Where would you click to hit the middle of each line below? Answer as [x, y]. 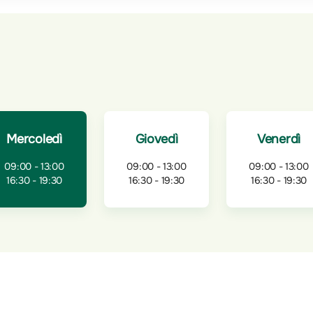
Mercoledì [34, 139]
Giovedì [156, 139]
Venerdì [279, 139]
